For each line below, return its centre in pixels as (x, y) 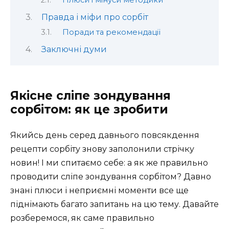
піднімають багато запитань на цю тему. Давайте (114, 204)
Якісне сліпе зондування (90, 95)
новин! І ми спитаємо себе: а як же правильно (109, 163)
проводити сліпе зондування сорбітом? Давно (111, 176)
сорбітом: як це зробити (89, 109)
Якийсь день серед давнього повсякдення (105, 135)
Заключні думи (74, 49)
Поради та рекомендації (111, 32)
